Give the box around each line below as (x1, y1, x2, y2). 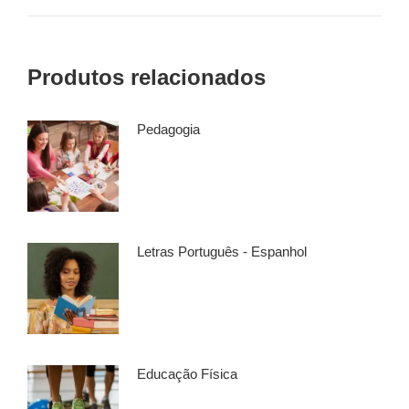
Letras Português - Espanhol (137, 243, 307, 259)
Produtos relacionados (27, 64, 266, 89)
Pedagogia (137, 121, 200, 137)
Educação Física (137, 365, 237, 382)
